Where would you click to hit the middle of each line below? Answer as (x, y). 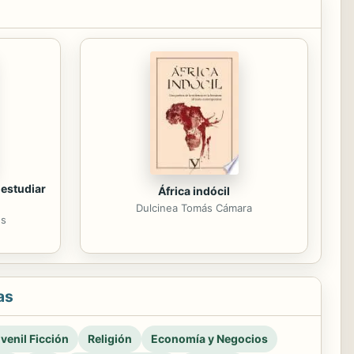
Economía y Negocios (209, 338)
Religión (110, 338)
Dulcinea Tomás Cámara (194, 208)
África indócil (194, 191)
